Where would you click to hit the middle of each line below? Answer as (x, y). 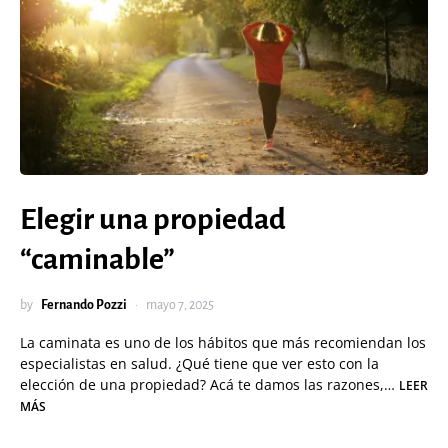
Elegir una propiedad (153, 219)
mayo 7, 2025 (180, 305)
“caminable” (97, 259)
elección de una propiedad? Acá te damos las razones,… (209, 384)
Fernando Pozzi (84, 305)
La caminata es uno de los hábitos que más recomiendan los (223, 342)
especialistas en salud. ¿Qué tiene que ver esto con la (199, 363)
